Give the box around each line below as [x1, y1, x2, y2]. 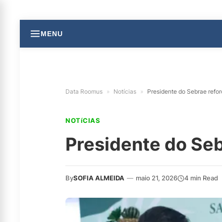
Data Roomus [65, 88, 103, 95]
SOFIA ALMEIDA [73, 174, 124, 182]
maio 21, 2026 [136, 174, 177, 182]
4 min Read [184, 174, 218, 182]
